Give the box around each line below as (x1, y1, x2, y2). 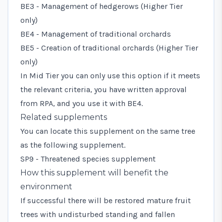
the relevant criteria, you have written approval (20, 84, 187, 94)
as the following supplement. (20, 140, 125, 150)
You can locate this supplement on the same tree (20, 126, 195, 136)
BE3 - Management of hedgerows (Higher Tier (20, 1, 183, 11)
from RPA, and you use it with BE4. (20, 98, 143, 108)
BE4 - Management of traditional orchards (20, 29, 171, 39)
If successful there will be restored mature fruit (20, 195, 191, 205)
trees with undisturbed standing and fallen (20, 209, 175, 219)
